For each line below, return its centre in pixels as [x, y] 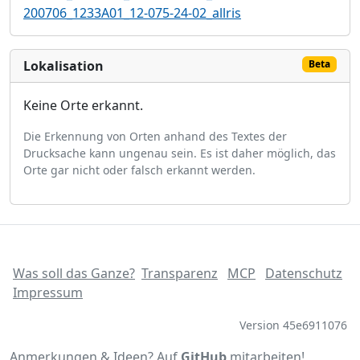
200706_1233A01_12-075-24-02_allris [132, 13]
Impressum [48, 292]
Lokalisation [63, 66]
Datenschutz [304, 273]
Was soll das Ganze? [74, 273]
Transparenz [180, 273]
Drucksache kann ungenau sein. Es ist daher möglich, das [180, 153]
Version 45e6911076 [293, 325]
